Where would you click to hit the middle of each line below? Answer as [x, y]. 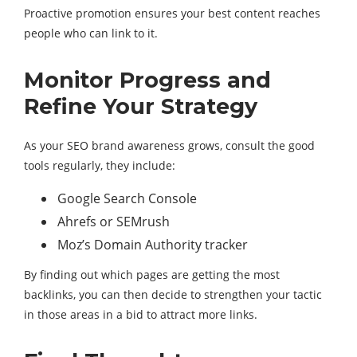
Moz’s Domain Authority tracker [153, 245]
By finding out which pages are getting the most [152, 275]
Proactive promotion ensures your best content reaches [172, 14]
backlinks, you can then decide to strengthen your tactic [173, 295]
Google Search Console [127, 199]
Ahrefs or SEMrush [114, 222]
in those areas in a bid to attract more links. [141, 315]
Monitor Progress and [147, 80]
